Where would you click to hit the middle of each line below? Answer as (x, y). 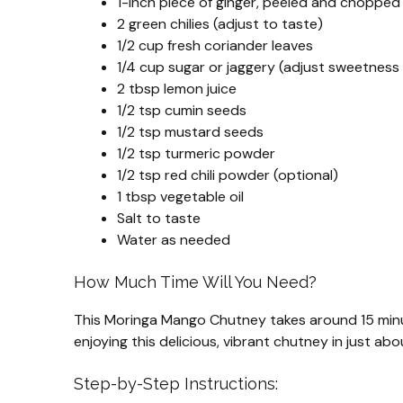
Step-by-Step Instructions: (176, 384)
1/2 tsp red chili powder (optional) (228, 175)
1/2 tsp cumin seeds (182, 111)
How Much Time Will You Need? (195, 282)
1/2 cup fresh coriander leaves (215, 46)
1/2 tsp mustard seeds (190, 132)
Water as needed (174, 240)
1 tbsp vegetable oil (180, 197)
